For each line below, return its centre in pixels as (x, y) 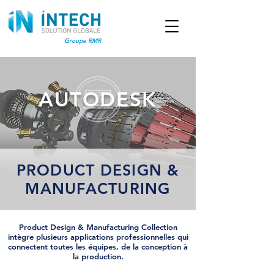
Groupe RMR (83, 41)
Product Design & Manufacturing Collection (98, 227)
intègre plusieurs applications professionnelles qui (98, 237)
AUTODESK (98, 99)
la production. (98, 256)
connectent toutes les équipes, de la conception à (98, 246)
